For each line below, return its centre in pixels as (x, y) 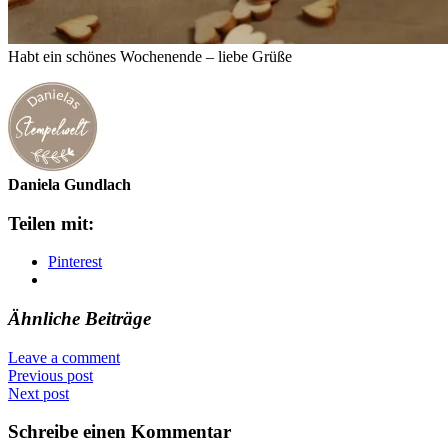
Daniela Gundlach (69, 184)
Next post (38, 393)
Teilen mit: (51, 223)
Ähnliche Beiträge (79, 318)
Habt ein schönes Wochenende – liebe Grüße (150, 56)
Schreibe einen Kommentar (119, 432)
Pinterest (75, 262)
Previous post (50, 375)
